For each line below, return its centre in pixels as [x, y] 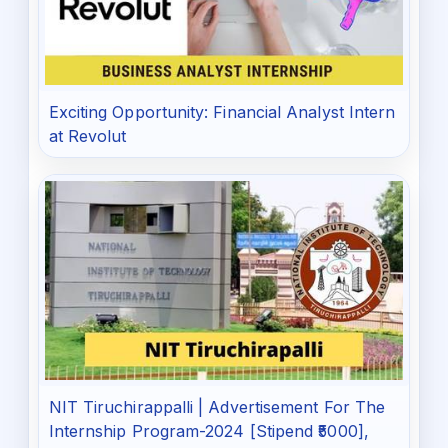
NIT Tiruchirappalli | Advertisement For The [217, 407]
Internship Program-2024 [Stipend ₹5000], [208, 431]
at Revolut [87, 135]
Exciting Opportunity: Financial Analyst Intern [222, 111]
